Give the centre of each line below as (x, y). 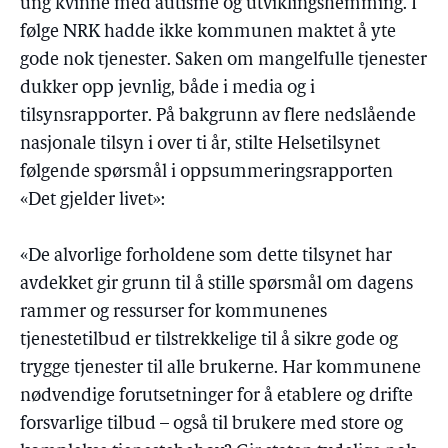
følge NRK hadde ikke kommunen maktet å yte (208, 32)
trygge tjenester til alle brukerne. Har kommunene (220, 368)
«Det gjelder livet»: (92, 200)
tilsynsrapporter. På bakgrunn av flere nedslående (218, 116)
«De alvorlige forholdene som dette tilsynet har (206, 256)
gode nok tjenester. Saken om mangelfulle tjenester (223, 60)
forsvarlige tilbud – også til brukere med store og (211, 424)
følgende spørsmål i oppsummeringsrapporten (206, 172)
